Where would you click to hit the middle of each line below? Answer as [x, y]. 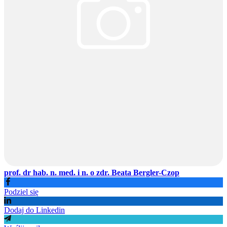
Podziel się [21, 192]
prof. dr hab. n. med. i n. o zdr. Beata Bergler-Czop [92, 172]
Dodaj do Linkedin [34, 210]
